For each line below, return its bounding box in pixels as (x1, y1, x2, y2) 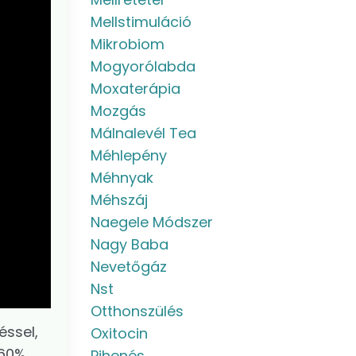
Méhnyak (90, 168, 153, 188)
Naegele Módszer (90, 212, 213, 232)
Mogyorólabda (90, 56, 195, 76)
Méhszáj (90, 190, 148, 210)
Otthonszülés (90, 301, 184, 321)
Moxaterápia (90, 79, 180, 99)
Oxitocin (90, 323, 148, 343)
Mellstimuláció (90, 12, 192, 32)
